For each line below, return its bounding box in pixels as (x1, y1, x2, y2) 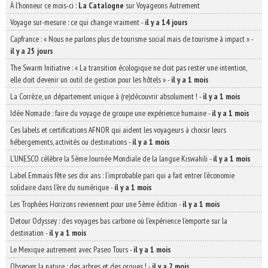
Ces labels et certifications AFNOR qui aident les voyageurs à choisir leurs (10, 124, 226, 136)
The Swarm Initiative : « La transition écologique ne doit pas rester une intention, (10, 62, 247, 74)
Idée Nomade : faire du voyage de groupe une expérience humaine (10, 108, 206, 119)
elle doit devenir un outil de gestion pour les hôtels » (10, 74, 166, 86)
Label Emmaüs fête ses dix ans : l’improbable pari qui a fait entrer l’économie (10, 170, 234, 181)
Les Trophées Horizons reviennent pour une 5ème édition (10, 199, 177, 210)
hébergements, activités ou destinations (10, 136, 127, 148)
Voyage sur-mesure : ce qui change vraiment (10, 17, 139, 28)
